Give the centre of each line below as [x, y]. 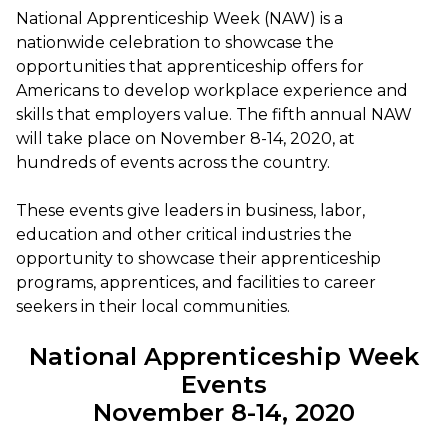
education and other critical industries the [184, 235]
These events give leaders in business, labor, [190, 211]
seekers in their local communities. [153, 307]
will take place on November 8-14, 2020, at [185, 139]
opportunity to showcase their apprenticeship [198, 259]
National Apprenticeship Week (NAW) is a [179, 19]
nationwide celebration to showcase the [175, 43]
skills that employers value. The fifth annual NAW [214, 115]
